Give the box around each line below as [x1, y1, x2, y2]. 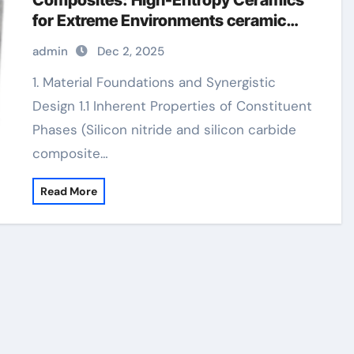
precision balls [32, 32, 139, 51]
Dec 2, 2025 [97, 43, 165, 59]
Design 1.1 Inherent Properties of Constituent [32, 97, 313, 115]
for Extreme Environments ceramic [32, 11, 287, 30]
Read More [40, 184, 98, 198]
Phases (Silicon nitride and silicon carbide [32, 121, 297, 138]
